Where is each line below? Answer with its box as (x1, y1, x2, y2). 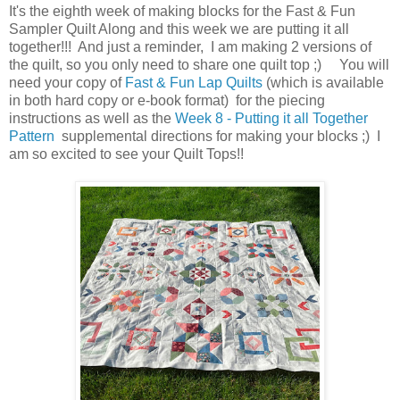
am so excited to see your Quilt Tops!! (9, 146, 244, 162)
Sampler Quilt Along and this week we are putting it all (9, 21, 349, 37)
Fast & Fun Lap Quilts (125, 74, 262, 90)
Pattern (9, 128, 58, 144)
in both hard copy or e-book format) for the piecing (9, 92, 325, 108)
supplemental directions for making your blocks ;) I (58, 128, 380, 144)
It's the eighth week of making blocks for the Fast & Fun (9, 3, 355, 19)
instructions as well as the (9, 110, 175, 126)
